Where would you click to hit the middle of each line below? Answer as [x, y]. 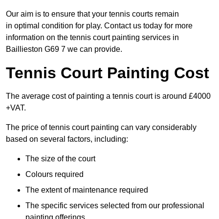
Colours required [55, 175]
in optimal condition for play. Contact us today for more [99, 26]
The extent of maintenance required [87, 190]
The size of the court [60, 159]
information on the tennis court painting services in [92, 38]
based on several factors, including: [67, 139]
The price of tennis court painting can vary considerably [101, 128]
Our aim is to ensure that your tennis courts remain [92, 14]
